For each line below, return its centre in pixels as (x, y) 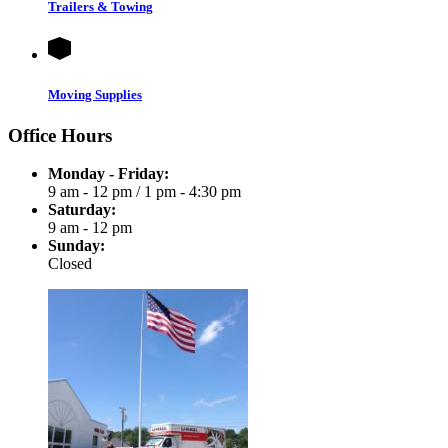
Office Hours (60, 135)
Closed (70, 264)
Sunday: (76, 246)
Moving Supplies (95, 94)
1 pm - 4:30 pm (192, 192)
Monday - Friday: (108, 174)
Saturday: (82, 210)
